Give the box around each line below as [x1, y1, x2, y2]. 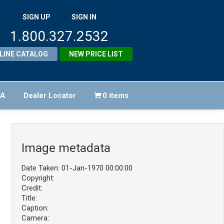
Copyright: [21, 173, 54, 183]
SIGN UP [22, 13, 50, 21]
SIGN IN [71, 13, 96, 21]
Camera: [21, 213, 49, 223]
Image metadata [21, 140, 110, 155]
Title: [21, 193, 37, 203]
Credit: [21, 183, 42, 193]
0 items [102, 91, 129, 100]
